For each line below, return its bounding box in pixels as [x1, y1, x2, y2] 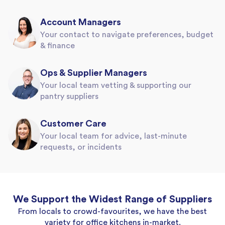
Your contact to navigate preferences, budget [40, 30, 213, 39]
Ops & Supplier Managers [40, 68, 147, 77]
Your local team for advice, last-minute [40, 132, 187, 140]
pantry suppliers [40, 92, 98, 100]
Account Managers [40, 17, 121, 27]
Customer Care [40, 119, 106, 128]
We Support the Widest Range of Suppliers [13, 194, 212, 204]
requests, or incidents [40, 143, 122, 151]
